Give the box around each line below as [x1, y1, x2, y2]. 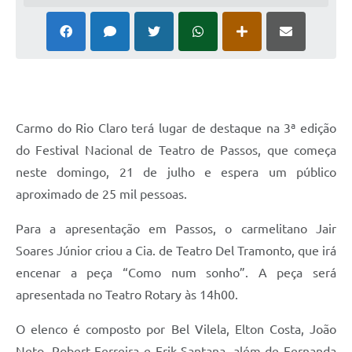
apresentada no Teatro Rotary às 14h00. [16, 288, 238, 302]
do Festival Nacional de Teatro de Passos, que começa [16, 143, 336, 158]
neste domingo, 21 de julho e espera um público [16, 165, 336, 180]
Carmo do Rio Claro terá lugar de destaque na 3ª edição [16, 121, 336, 136]
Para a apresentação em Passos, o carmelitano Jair [16, 222, 336, 236]
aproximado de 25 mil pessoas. [16, 187, 187, 202]
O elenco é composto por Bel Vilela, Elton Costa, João [16, 322, 336, 337]
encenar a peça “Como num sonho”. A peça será [16, 266, 336, 280]
